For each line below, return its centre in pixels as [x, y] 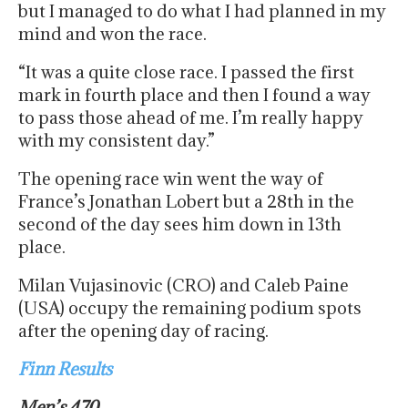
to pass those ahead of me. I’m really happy [191, 118]
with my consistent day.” [117, 141]
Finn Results [65, 369]
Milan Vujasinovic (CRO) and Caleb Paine [184, 286]
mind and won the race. [112, 34]
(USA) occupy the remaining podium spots [190, 308]
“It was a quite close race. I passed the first [186, 72]
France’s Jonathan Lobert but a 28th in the [186, 202]
